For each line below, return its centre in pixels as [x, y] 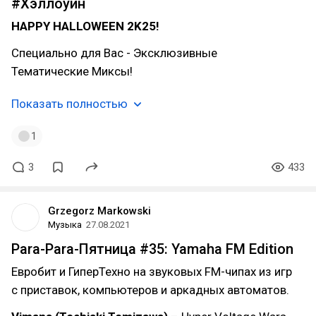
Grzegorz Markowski [99, 211]
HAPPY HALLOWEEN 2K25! [85, 26]
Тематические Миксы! [72, 71]
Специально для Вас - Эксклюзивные [114, 53]
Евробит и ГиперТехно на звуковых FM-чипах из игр [152, 272]
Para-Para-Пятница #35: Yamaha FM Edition [152, 249]
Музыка [65, 225]
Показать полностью [69, 104]
